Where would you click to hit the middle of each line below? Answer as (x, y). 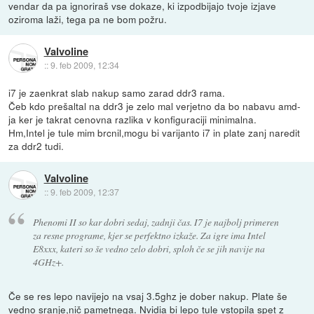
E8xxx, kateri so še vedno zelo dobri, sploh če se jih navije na (149, 249)
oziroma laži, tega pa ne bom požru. (88, 19)
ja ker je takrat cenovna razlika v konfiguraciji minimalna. (133, 120)
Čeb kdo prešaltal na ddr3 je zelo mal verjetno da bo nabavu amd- (155, 106)
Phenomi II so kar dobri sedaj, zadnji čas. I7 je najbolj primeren (156, 222)
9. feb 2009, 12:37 (84, 191)
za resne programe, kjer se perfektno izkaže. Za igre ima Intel (149, 235)
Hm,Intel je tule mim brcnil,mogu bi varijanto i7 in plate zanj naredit (155, 133)
